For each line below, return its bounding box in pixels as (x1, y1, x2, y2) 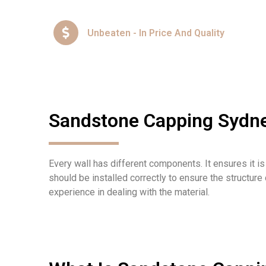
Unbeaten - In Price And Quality (87, 27, 224, 39)
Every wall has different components (49, 158, 201, 170)
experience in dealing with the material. (49, 186, 210, 198)
